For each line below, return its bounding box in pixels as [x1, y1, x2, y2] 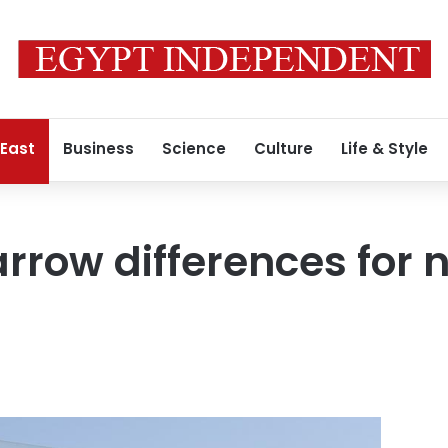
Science [162, 138, 226, 159]
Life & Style [341, 138, 428, 159]
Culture [254, 138, 313, 159]
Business [63, 138, 134, 159]
